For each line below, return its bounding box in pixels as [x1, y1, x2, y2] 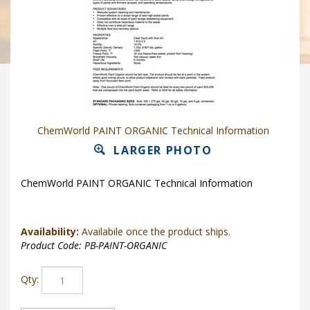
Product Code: [21, 239, 82, 252]
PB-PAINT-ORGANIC [84, 239, 167, 252]
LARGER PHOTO [109, 143, 212, 158]
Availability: [21, 225, 79, 238]
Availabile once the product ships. [79, 225, 230, 238]
